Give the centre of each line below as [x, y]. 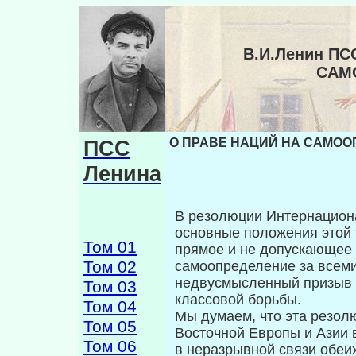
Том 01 [110, 247]
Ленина [122, 174]
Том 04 [110, 307]
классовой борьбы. [238, 300]
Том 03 [110, 287]
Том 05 [110, 327]
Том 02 [110, 267]
